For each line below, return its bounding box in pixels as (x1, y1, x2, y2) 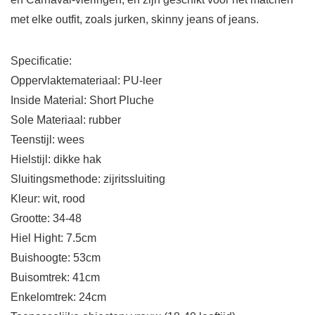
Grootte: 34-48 (11, 212, 82, 225)
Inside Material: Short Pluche (11, 94, 154, 107)
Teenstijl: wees (11, 134, 84, 146)
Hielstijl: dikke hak (11, 153, 101, 166)
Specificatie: (11, 55, 72, 67)
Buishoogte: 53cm (11, 252, 101, 264)
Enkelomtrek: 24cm (11, 291, 106, 304)
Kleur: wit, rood (11, 193, 85, 205)
